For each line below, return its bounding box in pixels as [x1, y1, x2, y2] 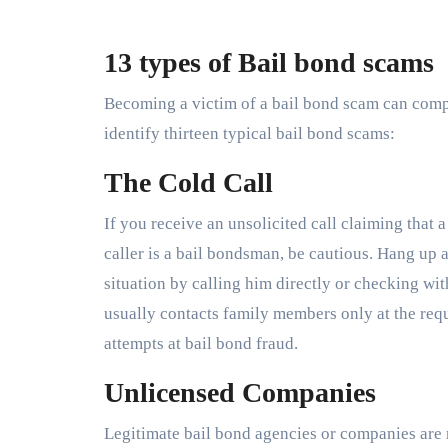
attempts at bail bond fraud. [104, 333, 298, 353]
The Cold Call [104, 166, 273, 198]
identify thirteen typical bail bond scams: [104, 123, 395, 143]
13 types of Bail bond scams [104, 46, 434, 78]
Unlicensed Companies [104, 376, 376, 408]
